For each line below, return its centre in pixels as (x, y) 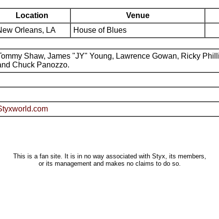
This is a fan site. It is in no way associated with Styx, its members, (109, 156)
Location (32, 15)
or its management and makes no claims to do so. (109, 164)
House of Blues (100, 30)
